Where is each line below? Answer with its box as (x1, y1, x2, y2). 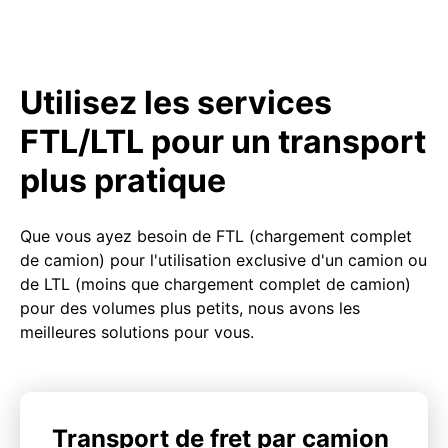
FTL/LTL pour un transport (20, 121, 426, 161)
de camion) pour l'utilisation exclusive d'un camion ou (20, 249, 427, 270)
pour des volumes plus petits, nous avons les (20, 297, 360, 318)
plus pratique (20, 160, 226, 200)
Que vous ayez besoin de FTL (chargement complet (20, 225, 412, 246)
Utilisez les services (20, 82, 332, 122)
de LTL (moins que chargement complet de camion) (20, 273, 411, 294)
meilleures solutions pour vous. (20, 321, 254, 342)
